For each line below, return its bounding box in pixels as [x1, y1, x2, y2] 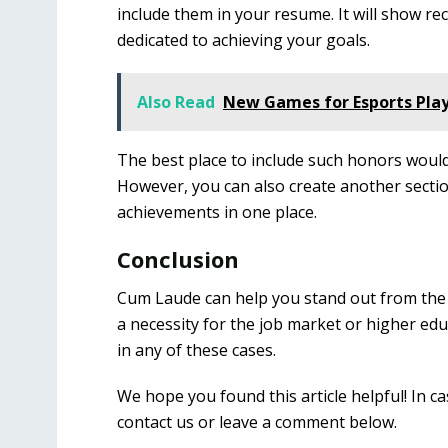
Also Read [137, 91, 215, 114]
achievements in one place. [117, 201, 317, 224]
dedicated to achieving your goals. [117, 29, 370, 52]
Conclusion [117, 244, 239, 275]
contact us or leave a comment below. [117, 411, 397, 434]
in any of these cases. [117, 339, 276, 362]
